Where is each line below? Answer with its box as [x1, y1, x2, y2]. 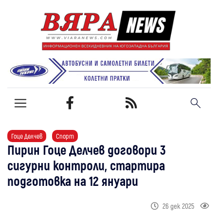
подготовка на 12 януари [7, 172, 138, 188]
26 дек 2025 [163, 201, 194, 210]
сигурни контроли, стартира [7, 157, 165, 173]
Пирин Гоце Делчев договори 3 [7, 141, 166, 157]
